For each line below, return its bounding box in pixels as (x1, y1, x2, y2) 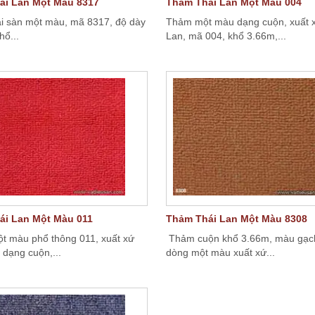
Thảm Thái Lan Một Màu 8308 (166, 213, 307, 224)
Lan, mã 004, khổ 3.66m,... (166, 30, 286, 41)
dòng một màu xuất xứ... (166, 247, 275, 258)
